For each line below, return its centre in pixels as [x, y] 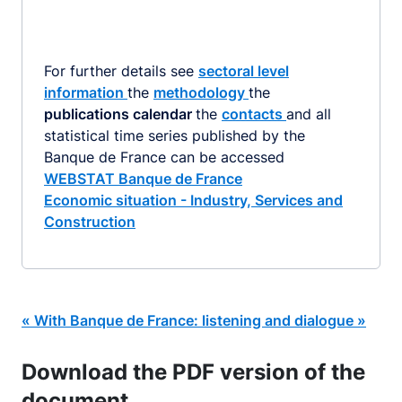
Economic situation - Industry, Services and [193, 200]
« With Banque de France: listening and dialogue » [194, 320]
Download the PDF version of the [193, 372]
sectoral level [244, 71]
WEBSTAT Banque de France [143, 179]
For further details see [121, 71]
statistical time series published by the [175, 135]
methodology [201, 92]
